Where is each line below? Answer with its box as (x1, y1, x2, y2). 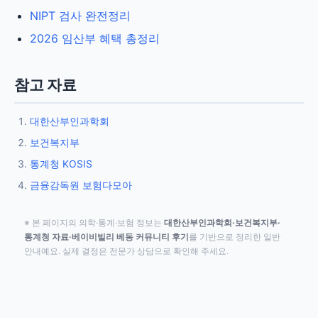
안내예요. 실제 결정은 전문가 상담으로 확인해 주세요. (24, 246, 229, 256)
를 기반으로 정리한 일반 (189, 231, 280, 242)
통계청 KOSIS (30, 158, 92, 170)
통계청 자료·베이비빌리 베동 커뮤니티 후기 (24, 231, 189, 242)
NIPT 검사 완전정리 (30, 9, 131, 23)
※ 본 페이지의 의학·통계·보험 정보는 (24, 217, 164, 228)
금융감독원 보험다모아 (30, 180, 132, 191)
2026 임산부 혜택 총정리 (30, 31, 160, 45)
